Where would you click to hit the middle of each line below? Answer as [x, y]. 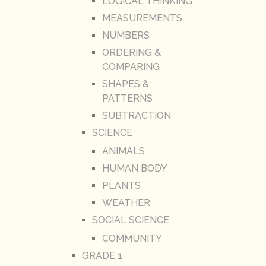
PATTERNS [127, 98]
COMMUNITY [132, 238]
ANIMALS [123, 151]
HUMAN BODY [134, 168]
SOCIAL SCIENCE [130, 220]
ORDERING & [131, 52]
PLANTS [121, 185]
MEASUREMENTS [142, 18]
